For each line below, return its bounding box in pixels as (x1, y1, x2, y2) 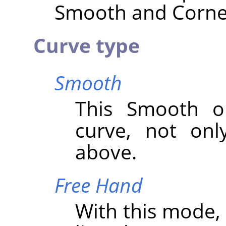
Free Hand (54, 172, 143, 199)
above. (75, 138, 137, 165)
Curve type (33, 32, 140, 59)
